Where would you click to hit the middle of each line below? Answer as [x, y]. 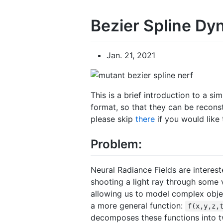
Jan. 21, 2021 [131, 55]
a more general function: [138, 205]
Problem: [116, 144]
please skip [113, 119]
